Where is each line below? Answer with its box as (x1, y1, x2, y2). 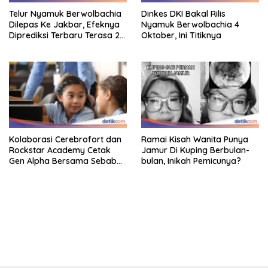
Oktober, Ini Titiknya (141, 30, 221, 41)
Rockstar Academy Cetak (9, 144, 111, 156)
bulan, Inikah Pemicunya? (141, 155, 241, 166)
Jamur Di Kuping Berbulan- (141, 144, 249, 156)
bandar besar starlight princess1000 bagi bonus (9, 223, 191, 235)
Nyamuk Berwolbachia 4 (141, 19, 239, 31)
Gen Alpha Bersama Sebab (9, 155, 117, 166)
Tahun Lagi (9, 41, 53, 52)
